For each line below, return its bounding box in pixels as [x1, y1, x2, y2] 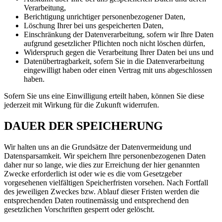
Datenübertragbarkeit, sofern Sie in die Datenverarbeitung [24, 56, 204, 65]
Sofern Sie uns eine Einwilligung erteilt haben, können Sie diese [4, 91, 204, 100]
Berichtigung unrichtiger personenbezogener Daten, [24, 12, 185, 21]
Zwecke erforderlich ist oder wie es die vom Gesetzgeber [4, 169, 182, 178]
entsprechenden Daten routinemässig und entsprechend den [4, 196, 189, 205]
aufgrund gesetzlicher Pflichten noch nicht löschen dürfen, [24, 39, 205, 48]
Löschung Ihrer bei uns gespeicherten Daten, [24, 21, 164, 30]
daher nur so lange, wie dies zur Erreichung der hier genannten [4, 160, 200, 169]
